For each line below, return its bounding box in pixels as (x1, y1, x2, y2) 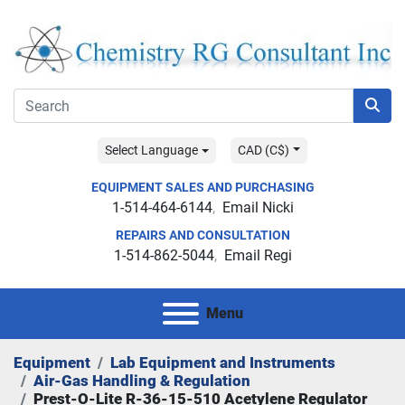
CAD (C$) (238, 143, 289, 158)
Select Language (105, 143, 199, 158)
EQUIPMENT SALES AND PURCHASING (90, 180, 315, 195)
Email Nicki (221, 199, 294, 217)
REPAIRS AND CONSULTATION (115, 228, 290, 243)
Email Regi (223, 247, 292, 265)
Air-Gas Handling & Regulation (33, 372, 250, 391)
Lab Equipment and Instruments (110, 353, 335, 372)
